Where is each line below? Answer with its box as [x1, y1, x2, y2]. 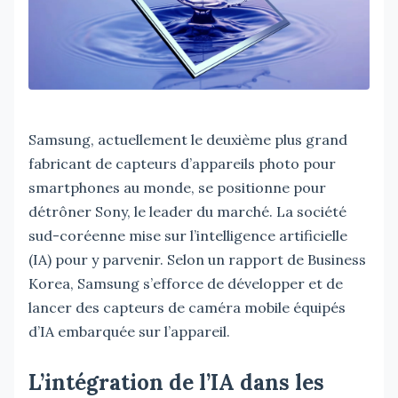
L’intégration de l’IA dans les [28, 368, 324, 396]
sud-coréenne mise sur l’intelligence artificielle [28, 226, 347, 244]
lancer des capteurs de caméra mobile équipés [28, 298, 346, 316]
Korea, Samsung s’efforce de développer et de [28, 274, 343, 292]
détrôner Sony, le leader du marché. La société [28, 202, 346, 220]
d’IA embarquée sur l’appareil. [28, 322, 230, 340]
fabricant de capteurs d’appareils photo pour [28, 154, 336, 172]
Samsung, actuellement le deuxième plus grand [28, 130, 347, 148]
